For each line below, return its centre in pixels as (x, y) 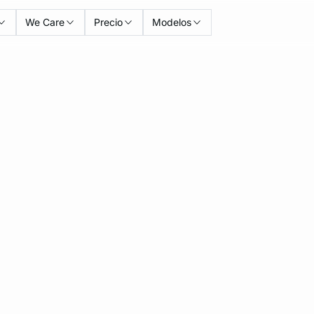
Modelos (172, 22)
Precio (109, 22)
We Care (45, 22)
